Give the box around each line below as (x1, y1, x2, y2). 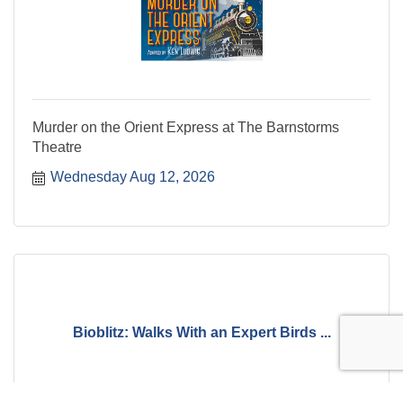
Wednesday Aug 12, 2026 (50, 168, 215, 184)
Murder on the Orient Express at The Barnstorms (32, 119, 339, 135)
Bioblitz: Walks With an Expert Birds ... (72, 325, 331, 341)
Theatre (32, 139, 82, 155)
